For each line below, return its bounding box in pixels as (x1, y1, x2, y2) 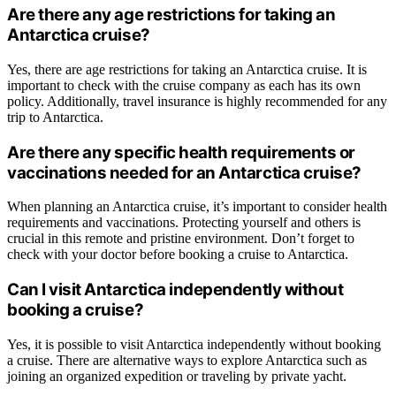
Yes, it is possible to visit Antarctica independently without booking (7, 336, 381, 352)
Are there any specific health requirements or (7, 141, 355, 163)
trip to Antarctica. (7, 109, 103, 125)
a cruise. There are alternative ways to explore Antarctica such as (7, 352, 367, 368)
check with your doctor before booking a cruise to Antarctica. (7, 247, 348, 263)
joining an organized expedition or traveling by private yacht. (7, 368, 346, 384)
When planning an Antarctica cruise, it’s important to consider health (7, 199, 387, 215)
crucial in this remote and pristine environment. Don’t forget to (7, 231, 354, 247)
